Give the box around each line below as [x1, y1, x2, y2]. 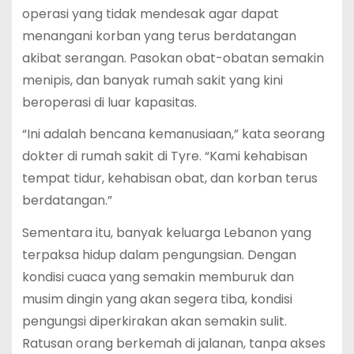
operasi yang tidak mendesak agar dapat [21, 4, 279, 23]
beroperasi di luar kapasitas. [21, 92, 197, 111]
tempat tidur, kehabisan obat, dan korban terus [21, 169, 318, 188]
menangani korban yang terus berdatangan [21, 26, 296, 45]
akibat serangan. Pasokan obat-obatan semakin [21, 48, 324, 67]
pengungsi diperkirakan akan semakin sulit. [21, 312, 287, 331]
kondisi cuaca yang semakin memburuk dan [21, 268, 294, 287]
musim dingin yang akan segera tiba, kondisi [21, 290, 292, 309]
